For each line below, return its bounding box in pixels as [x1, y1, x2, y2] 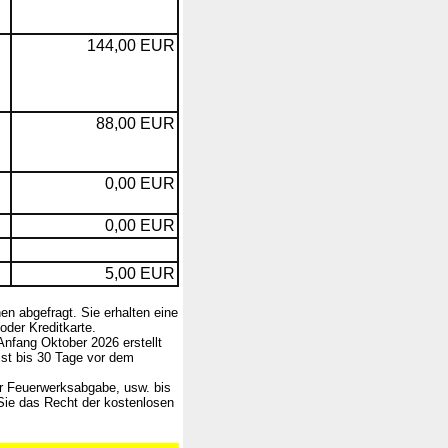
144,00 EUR [87, 37, 175, 54]
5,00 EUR [105, 265, 175, 282]
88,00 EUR [96, 115, 175, 132]
